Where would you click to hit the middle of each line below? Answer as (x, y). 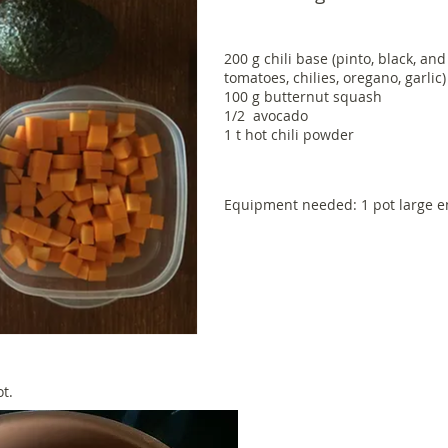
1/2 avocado (266, 115)
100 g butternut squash (305, 96)
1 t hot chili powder (289, 134)
